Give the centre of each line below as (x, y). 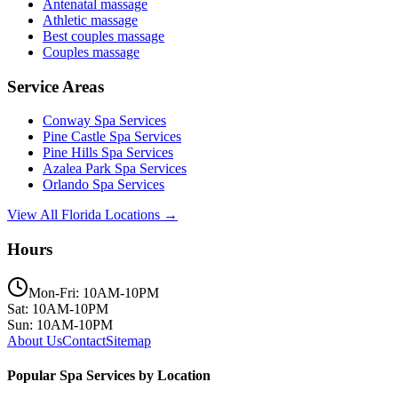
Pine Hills (70, 153)
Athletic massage (90, 20)
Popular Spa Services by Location (109, 376)
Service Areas (56, 86)
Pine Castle (74, 137)
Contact (84, 340)
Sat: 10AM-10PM (58, 308)
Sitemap (128, 340)
